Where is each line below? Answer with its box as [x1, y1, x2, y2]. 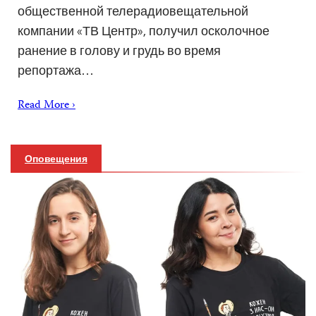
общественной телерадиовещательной [18, 3, 248, 20]
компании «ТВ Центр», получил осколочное [18, 23, 269, 39]
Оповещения [25, 152, 87, 166]
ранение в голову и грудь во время [18, 42, 221, 59]
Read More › [18, 97, 75, 116]
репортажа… [18, 62, 94, 79]
